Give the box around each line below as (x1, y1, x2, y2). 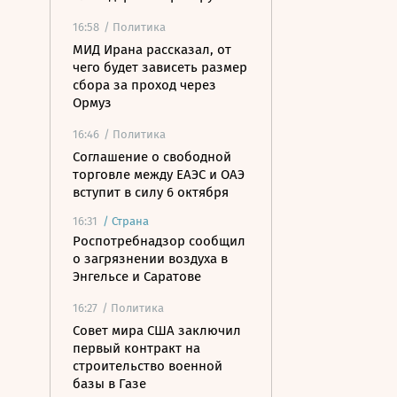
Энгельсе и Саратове (73, 269, 201, 284)
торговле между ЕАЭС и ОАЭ (73, 167, 245, 183)
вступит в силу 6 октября (73, 184, 229, 200)
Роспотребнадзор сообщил (73, 233, 245, 249)
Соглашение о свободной (73, 149, 231, 165)
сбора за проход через (73, 77, 216, 93)
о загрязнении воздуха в (73, 251, 228, 267)
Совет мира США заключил (73, 323, 241, 339)
